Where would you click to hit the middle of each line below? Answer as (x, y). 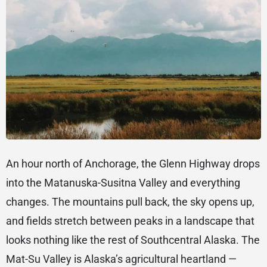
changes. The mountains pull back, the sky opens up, (130, 202)
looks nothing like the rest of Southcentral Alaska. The (133, 240)
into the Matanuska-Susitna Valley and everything (123, 183)
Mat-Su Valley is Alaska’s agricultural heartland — (121, 259)
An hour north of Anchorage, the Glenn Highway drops (133, 164)
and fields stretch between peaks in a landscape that (130, 221)
